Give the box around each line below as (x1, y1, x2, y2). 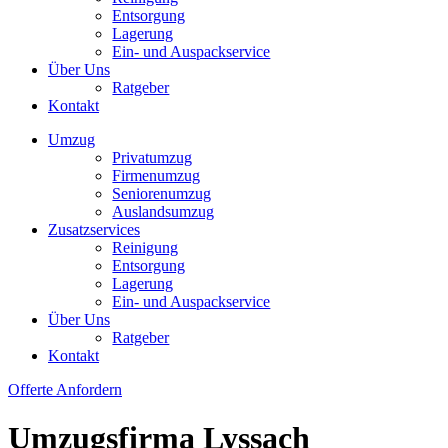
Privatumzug (112, 148, 193, 166)
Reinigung (112, 238, 179, 256)
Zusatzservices (48, 220, 140, 238)
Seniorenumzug (112, 184, 212, 202)
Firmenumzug (112, 166, 201, 184)
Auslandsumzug (112, 202, 215, 220)
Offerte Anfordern (8, 380, 122, 398)
